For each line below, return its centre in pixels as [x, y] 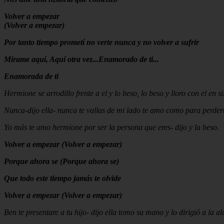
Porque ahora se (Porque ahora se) [61, 161]
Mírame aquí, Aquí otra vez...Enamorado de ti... [81, 59]
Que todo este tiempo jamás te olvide [62, 178]
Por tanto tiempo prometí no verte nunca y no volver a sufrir [101, 42]
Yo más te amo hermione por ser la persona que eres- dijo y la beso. [111, 127]
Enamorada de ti [31, 76]
